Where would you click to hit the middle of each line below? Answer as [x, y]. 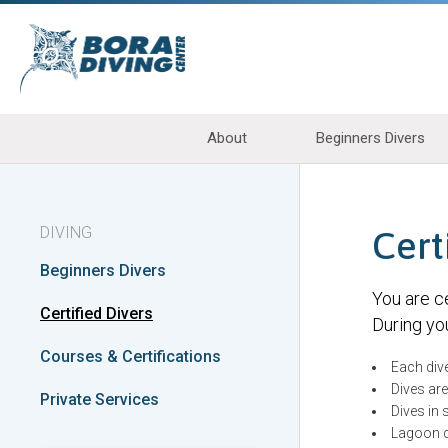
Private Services [99, 399]
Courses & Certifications [130, 356]
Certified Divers [96, 313]
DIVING [66, 232]
